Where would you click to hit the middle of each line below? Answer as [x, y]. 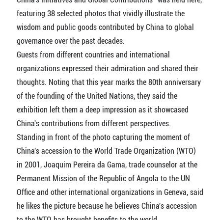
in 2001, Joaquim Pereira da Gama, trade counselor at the [107, 165]
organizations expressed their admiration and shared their [107, 68]
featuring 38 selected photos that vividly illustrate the [100, 13]
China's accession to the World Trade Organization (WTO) [106, 151]
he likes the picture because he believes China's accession [107, 206]
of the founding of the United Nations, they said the [97, 96]
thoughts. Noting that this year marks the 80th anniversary [109, 82]
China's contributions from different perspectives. [94, 123]
